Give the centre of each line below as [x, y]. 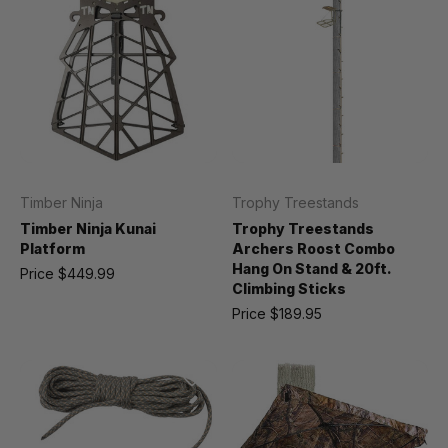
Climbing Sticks [288, 288]
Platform [52, 248]
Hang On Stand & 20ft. [311, 268]
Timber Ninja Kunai [88, 228]
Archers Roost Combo [313, 248]
